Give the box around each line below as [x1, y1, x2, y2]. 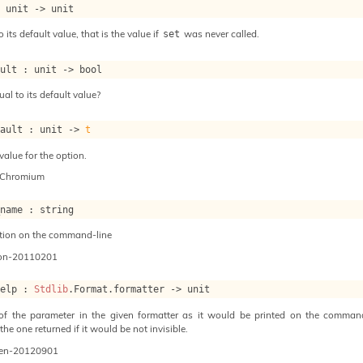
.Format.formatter [68, 284, 171, 296]
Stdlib [34, 284, 69, 296]
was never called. [181, 28, 260, 41]
